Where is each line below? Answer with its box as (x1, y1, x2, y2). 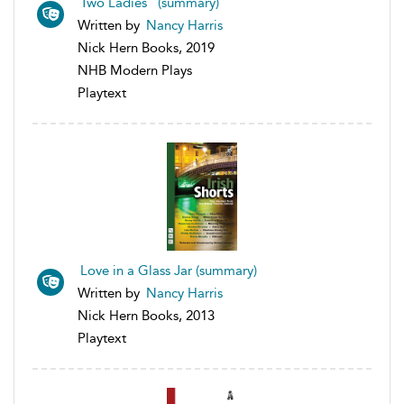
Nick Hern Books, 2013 (78, 308, 215, 325)
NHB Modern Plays (78, 62, 192, 79)
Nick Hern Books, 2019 (78, 40, 215, 57)
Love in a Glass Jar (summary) (80, 262, 257, 280)
